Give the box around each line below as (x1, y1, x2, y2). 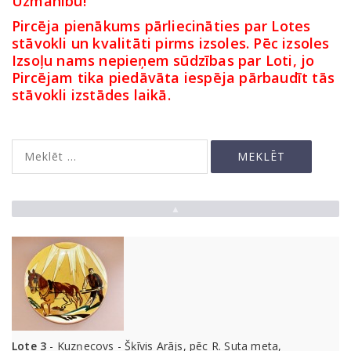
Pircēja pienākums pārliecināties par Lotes (12, 16, 311, 36)
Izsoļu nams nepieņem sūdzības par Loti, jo (12, 51, 315, 71)
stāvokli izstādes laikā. (12, 85, 171, 105)
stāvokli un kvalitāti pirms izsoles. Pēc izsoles (12, 34, 330, 53)
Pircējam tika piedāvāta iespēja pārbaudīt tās (12, 68, 335, 88)
